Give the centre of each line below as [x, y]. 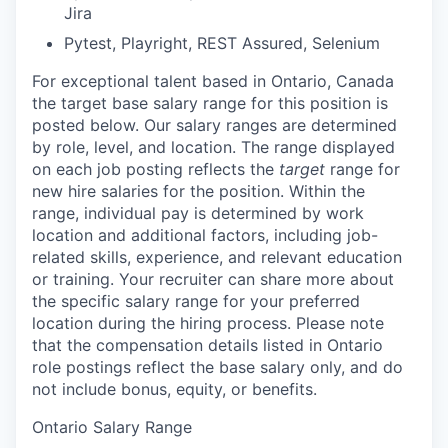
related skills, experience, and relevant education [217, 257]
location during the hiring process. [164, 323]
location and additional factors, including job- [205, 235]
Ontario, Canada [332, 81]
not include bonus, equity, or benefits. [174, 389]
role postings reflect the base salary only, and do [217, 367]
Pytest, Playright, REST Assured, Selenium [222, 43]
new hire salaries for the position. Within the [198, 191]
